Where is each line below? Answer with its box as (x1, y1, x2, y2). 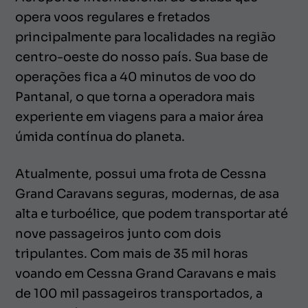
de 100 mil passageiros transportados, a (15, 285, 263, 301)
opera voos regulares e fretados (15, 9, 210, 25)
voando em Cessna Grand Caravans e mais (15, 265, 276, 281)
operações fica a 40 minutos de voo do (15, 69, 256, 85)
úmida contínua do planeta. (15, 129, 185, 144)
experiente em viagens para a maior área (15, 109, 263, 124)
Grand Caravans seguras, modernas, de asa (15, 186, 279, 201)
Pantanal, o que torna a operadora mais (15, 89, 255, 104)
